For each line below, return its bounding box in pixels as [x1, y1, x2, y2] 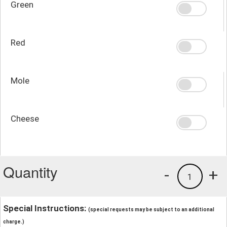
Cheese [11, 113, 39, 124]
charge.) [3, 218, 24, 224]
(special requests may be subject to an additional [88, 206, 214, 212]
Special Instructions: [3, 203, 88, 213]
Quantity [3, 161, 58, 182]
